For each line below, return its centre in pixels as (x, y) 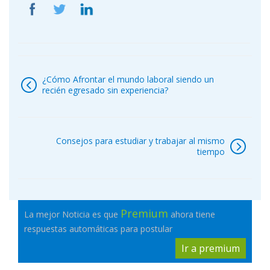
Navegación (60, 62)
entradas (50, 94)
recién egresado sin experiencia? (105, 90)
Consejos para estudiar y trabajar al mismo (140, 141)
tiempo (211, 152)
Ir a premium (211, 248)
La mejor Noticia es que (72, 214)
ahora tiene (192, 214)
